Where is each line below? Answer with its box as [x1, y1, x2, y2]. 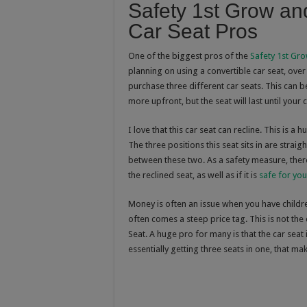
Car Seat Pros [128, 19, 258, 42]
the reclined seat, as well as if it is [128, 169, 259, 180]
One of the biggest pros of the [128, 50, 250, 61]
